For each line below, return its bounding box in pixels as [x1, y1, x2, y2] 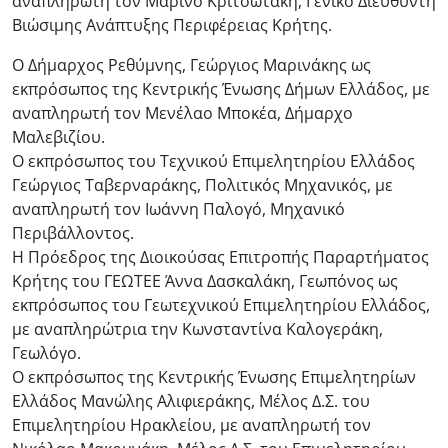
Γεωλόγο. [12, 341, 81, 364]
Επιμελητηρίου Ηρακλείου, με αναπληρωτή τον [12, 413, 371, 436]
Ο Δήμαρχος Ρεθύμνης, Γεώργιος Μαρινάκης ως [12, 53, 371, 76]
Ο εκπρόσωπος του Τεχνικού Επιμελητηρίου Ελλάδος [12, 149, 415, 172]
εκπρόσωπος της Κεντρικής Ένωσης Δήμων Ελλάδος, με [12, 77, 430, 100]
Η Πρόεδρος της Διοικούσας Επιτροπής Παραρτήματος [12, 245, 429, 268]
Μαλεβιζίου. [12, 125, 105, 148]
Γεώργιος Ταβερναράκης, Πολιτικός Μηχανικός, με [12, 173, 393, 196]
